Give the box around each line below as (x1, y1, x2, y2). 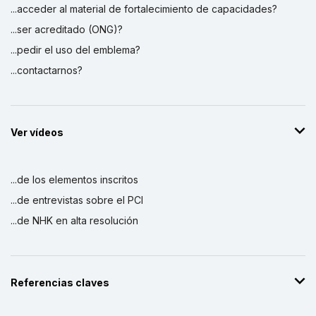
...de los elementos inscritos (11, 173, 138, 186)
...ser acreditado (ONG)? (11, 23, 123, 35)
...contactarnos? (11, 63, 83, 76)
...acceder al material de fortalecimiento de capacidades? (11, 2, 277, 15)
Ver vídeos (11, 126, 63, 138)
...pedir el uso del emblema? (11, 43, 140, 56)
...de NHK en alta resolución (11, 214, 138, 226)
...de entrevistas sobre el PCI (11, 193, 143, 206)
